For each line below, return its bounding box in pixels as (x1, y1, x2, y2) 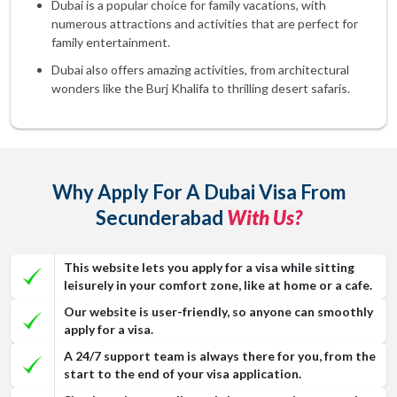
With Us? (226, 206, 302, 230)
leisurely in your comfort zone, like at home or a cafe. (64, 277, 372, 292)
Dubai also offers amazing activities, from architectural (51, 62, 349, 77)
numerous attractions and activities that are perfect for (51, 16, 358, 31)
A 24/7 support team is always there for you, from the (64, 348, 376, 363)
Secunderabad (95, 206, 227, 230)
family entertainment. (51, 35, 170, 50)
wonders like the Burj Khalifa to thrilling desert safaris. (51, 81, 350, 96)
